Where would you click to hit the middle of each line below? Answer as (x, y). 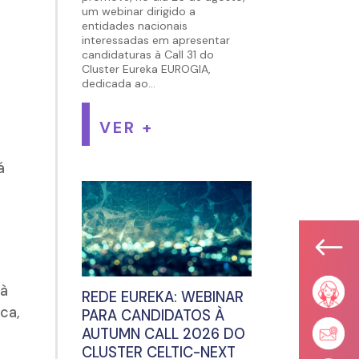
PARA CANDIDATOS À (153, 316)
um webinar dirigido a (138, 12)
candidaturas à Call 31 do (147, 55)
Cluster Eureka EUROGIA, (146, 69)
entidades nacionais (134, 26)
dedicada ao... (118, 84)
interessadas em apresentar (155, 40)
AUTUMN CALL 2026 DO (163, 335)
